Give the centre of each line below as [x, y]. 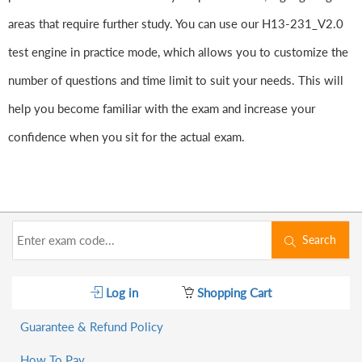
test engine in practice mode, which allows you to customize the [178, 52]
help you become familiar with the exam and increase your [162, 109]
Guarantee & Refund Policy [92, 327]
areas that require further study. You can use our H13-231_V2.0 [176, 24]
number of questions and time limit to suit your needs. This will [176, 80]
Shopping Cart [233, 293]
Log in [120, 293]
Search [316, 240]
